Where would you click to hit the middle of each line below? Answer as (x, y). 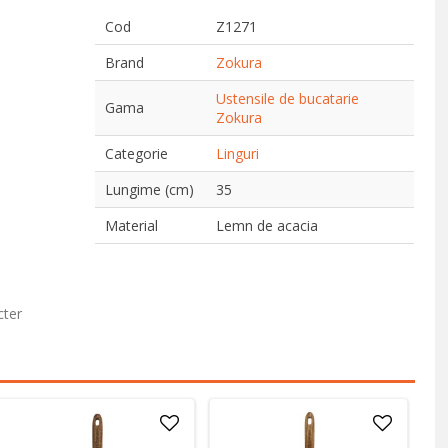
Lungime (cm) (150, 189)
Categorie (137, 153)
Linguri (238, 153)
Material (132, 225)
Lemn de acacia (267, 225)
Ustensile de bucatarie (288, 98)
